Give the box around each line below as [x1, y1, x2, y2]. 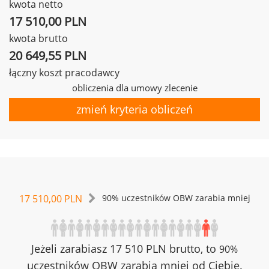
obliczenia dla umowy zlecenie [71, 82, 198, 94]
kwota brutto [9, 32, 68, 45]
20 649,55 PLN [9, 47, 86, 64]
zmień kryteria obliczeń [76, 102, 193, 116]
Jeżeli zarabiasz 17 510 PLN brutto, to [31, 241, 219, 256]
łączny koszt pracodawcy [9, 66, 119, 79]
